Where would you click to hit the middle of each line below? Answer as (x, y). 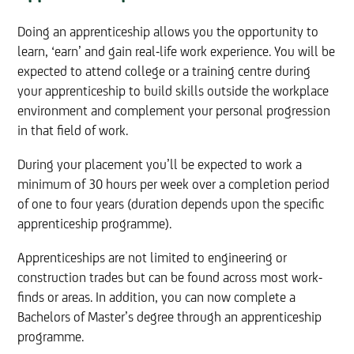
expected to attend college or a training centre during (164, 72)
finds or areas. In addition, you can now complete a (157, 298)
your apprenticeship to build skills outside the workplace (173, 92)
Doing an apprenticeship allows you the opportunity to (168, 32)
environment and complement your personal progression (174, 111)
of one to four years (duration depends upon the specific (171, 205)
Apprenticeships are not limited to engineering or (153, 258)
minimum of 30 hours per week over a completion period (174, 185)
